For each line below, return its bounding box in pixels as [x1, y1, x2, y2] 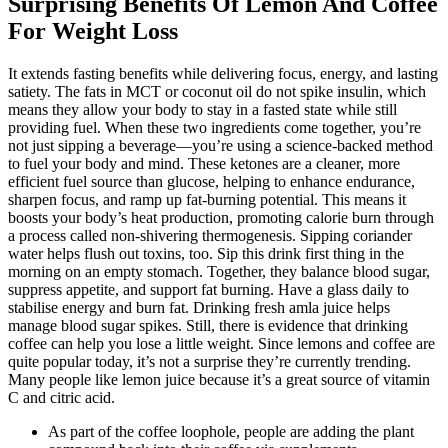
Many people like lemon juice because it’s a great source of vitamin [8, 370, 430, 388]
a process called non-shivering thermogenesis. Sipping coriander [8, 226, 412, 244]
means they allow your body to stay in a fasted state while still [8, 100, 397, 118]
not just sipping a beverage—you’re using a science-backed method [8, 136, 433, 154]
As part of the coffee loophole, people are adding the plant [48, 422, 414, 440]
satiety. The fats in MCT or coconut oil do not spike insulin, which [8, 82, 426, 100]
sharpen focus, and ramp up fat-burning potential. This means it [8, 190, 406, 208]
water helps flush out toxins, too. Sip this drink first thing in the [8, 244, 404, 262]
